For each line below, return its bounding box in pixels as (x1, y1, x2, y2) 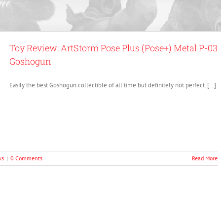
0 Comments (10, 154, 42, 162)
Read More (192, 154, 218, 162)
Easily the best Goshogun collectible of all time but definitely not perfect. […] (9, 81, 216, 89)
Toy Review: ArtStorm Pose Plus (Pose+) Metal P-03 (9, 42, 218, 54)
